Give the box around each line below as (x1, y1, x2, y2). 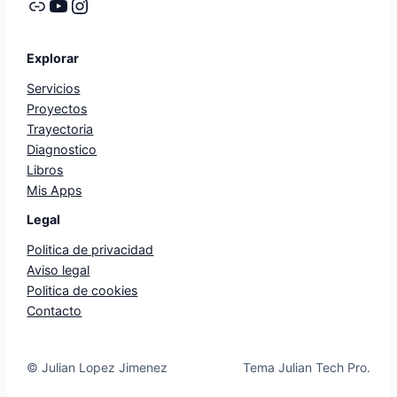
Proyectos (27, 100, 88, 116)
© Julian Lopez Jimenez (27, 360, 168, 376)
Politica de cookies (27, 283, 138, 299)
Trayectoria (27, 121, 94, 136)
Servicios (27, 80, 81, 96)
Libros (27, 161, 64, 177)
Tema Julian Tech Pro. (242, 360, 370, 376)
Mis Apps (27, 182, 82, 198)
